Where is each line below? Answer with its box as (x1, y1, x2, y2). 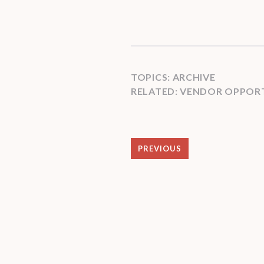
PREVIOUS (138, 144, 181, 153)
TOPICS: (131, 71, 173, 82)
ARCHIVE (172, 71, 216, 82)
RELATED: (131, 85, 180, 97)
